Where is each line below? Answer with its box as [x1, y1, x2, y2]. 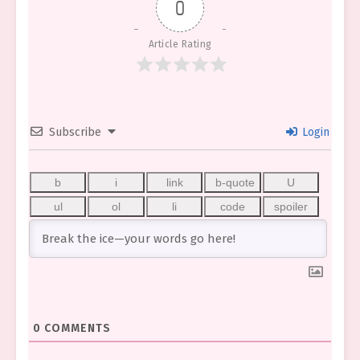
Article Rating [148, 39, 212, 50]
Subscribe [49, 125, 101, 139]
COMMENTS [41, 321, 111, 335]
